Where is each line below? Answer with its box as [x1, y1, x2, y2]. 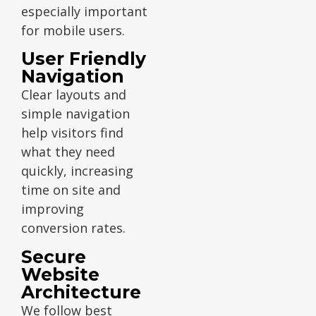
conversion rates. [21, 219, 126, 237]
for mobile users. [21, 21, 125, 39]
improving [21, 200, 84, 218]
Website [21, 263, 99, 285]
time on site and [21, 181, 121, 199]
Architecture [21, 281, 141, 303]
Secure [21, 245, 86, 267]
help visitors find [21, 124, 123, 142]
